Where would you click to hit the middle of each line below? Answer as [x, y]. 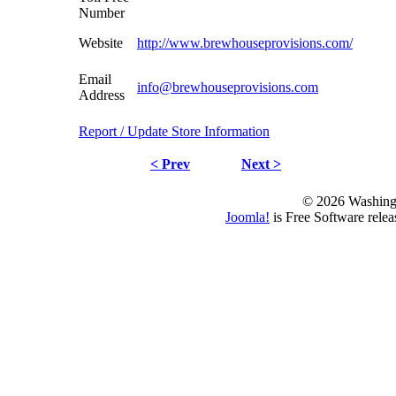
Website [101, 42]
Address [102, 95]
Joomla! [247, 217]
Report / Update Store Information [174, 131]
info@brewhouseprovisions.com [228, 87]
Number [102, 12]
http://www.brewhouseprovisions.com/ [245, 42]
